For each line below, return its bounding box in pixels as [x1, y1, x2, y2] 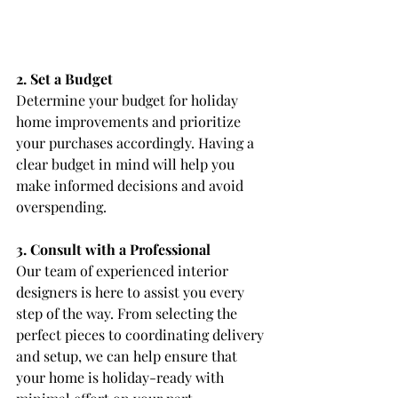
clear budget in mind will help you [16, 155, 238, 174]
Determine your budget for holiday [16, 91, 242, 110]
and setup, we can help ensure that [16, 346, 241, 366]
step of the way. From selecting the [16, 304, 241, 323]
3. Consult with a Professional [16, 240, 211, 259]
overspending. [16, 197, 107, 217]
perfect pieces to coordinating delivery [16, 325, 267, 345]
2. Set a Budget [16, 69, 113, 89]
